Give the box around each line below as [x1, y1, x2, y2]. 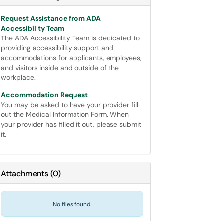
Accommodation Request [1, 90, 88, 99]
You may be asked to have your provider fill [1, 100, 138, 109]
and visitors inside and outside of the [1, 63, 119, 72]
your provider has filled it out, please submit [1, 120, 141, 129]
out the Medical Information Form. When [1, 110, 129, 119]
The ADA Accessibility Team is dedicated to [1, 34, 140, 42]
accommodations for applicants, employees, [1, 53, 142, 62]
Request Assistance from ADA [1, 14, 101, 23]
